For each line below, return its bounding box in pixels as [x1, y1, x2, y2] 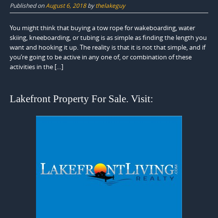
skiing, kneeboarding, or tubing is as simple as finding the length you [10, 33, 207, 42]
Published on [10, 1, 46, 9]
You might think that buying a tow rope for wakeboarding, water [10, 23, 195, 32]
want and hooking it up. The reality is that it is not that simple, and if [10, 42, 205, 52]
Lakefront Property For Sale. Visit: [10, 93, 153, 105]
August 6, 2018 [46, 1, 86, 9]
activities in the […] [10, 62, 63, 71]
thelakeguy [95, 1, 125, 9]
